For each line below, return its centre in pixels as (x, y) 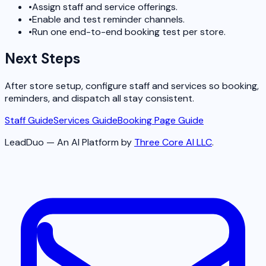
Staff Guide (29, 121)
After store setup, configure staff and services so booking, (132, 86)
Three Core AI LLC (173, 142)
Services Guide (85, 121)
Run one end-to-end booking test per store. (129, 31)
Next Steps (42, 59)
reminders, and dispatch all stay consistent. (99, 99)
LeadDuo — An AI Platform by (68, 142)
